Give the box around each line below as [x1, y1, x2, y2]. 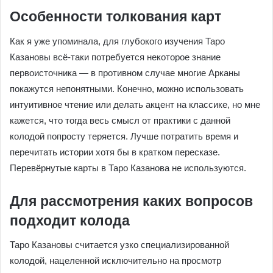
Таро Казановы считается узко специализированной [10, 239, 229, 250]
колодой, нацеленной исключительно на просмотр [10, 255, 221, 266]
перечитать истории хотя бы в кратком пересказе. [10, 146, 220, 157]
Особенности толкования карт [10, 9, 221, 24]
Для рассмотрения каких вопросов [10, 193, 253, 209]
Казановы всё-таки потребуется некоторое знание [10, 51, 221, 62]
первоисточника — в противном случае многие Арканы [10, 67, 240, 78]
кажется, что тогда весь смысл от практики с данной [10, 115, 230, 126]
